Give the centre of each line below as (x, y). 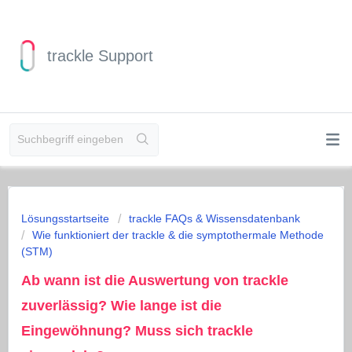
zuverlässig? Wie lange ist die (121, 306)
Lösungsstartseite (67, 218)
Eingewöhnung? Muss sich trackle (137, 331)
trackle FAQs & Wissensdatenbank (214, 218)
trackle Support (100, 56)
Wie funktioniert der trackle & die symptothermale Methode (178, 235)
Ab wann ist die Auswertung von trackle (155, 280)
